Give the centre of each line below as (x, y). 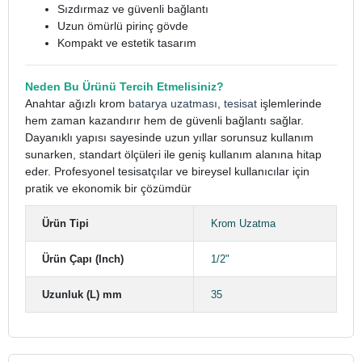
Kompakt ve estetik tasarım (127, 43)
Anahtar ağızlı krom (77, 103)
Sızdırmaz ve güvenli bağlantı (133, 9)
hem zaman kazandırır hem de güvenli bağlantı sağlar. (164, 120)
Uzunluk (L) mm (82, 295)
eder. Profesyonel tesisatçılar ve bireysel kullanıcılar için (167, 171)
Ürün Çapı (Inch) (83, 259)
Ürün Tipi (65, 223)
